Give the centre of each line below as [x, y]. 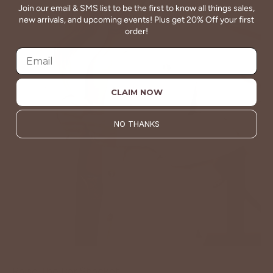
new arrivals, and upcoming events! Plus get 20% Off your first [136, 20]
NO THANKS [136, 124]
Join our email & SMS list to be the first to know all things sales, [136, 9]
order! [136, 32]
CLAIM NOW [136, 92]
